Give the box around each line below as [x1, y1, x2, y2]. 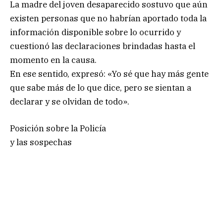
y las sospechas [10, 136, 72, 148]
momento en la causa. [10, 54, 97, 65]
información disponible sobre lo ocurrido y [10, 26, 181, 38]
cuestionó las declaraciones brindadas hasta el [10, 40, 195, 52]
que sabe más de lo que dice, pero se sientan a [10, 82, 191, 93]
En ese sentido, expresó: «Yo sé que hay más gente [10, 68, 209, 79]
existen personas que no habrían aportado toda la [10, 12, 207, 24]
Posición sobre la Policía [10, 122, 106, 134]
